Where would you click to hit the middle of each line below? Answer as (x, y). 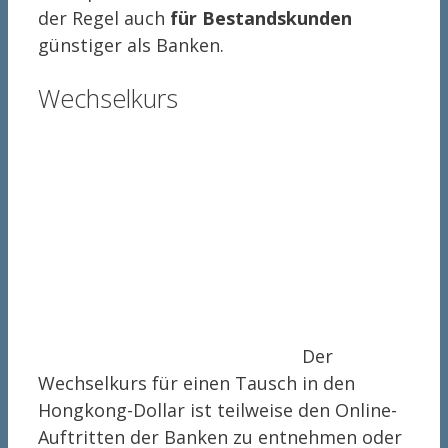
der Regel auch (104, 18)
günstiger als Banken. (131, 45)
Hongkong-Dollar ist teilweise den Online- (217, 409)
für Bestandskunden (261, 18)
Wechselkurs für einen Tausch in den (196, 382)
